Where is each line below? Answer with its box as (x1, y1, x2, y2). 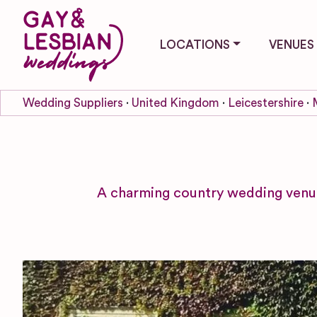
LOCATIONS (160, 38, 230, 51)
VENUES (268, 38, 314, 51)
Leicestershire (228, 96, 304, 109)
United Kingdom (132, 96, 219, 109)
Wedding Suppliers (23, 96, 123, 109)
